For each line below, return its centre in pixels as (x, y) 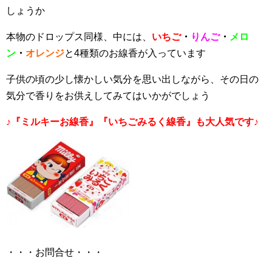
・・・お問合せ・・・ (55, 252)
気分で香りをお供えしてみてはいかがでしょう (108, 96)
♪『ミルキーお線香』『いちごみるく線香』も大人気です (130, 122)
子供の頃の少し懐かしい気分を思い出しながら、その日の (132, 79)
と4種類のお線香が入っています (135, 53)
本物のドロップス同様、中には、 (79, 37)
